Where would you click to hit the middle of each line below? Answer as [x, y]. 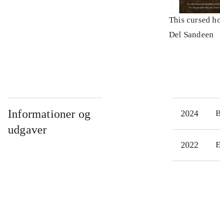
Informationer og [49, 114]
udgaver [27, 130]
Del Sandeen [192, 35]
